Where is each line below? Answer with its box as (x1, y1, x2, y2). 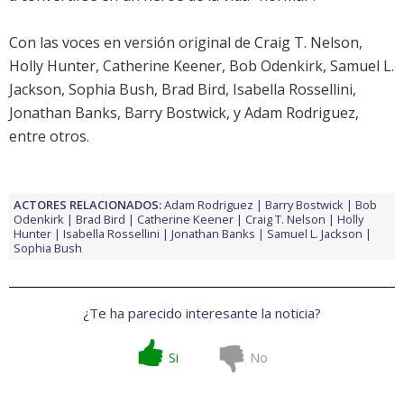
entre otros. (9, 126, 89, 147)
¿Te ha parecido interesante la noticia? (83, 304, 321, 323)
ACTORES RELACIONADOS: (14, 197, 161, 214)
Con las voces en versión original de (9, 32, 254, 53)
